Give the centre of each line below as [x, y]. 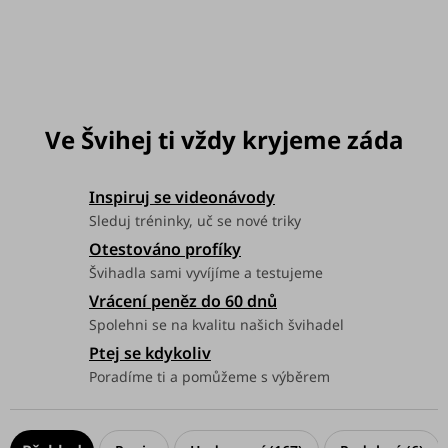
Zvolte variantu [235, 32]
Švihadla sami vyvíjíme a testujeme [206, 272]
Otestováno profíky [165, 248]
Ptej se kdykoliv [150, 352]
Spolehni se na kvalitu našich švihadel [216, 324]
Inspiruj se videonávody [182, 197]
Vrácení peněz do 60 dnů [183, 300]
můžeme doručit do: [102, 32]
